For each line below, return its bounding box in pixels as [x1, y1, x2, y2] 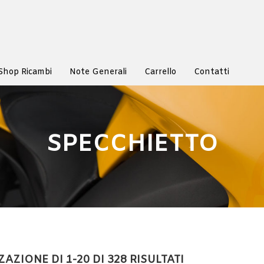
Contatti [194, 67, 229, 78]
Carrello [144, 67, 176, 78]
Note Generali [70, 67, 127, 78]
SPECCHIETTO [46, 129, 218, 161]
